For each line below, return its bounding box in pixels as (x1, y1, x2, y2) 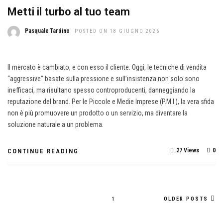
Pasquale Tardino (25, 27, 70, 34)
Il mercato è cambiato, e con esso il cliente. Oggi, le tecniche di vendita (7, 63, 207, 71)
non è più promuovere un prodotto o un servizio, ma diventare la (7, 109, 188, 117)
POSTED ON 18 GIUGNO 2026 (75, 28, 160, 34)
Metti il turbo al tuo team (7, 5, 130, 18)
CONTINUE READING (7, 147, 79, 155)
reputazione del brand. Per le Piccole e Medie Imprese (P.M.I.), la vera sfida (7, 98, 214, 106)
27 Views (176, 147, 199, 154)
